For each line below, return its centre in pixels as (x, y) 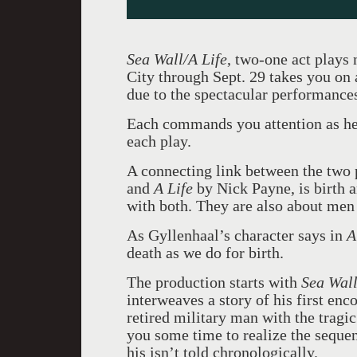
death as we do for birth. (205, 253)
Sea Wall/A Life (177, 59)
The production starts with (214, 282)
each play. (159, 141)
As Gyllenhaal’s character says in (237, 235)
